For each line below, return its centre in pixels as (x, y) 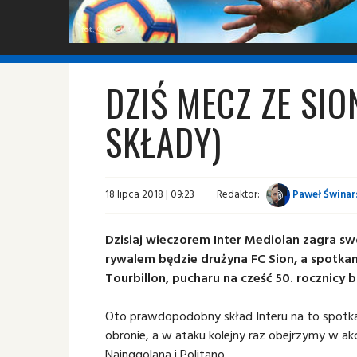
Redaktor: (238, 194)
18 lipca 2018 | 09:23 (150, 194)
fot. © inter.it (106, 29)
